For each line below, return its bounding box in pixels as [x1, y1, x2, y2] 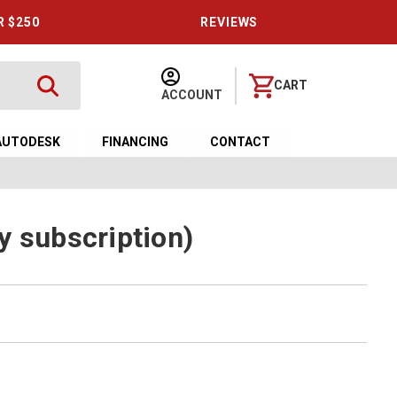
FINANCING [102, 135, 169, 149]
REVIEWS [200, 15, 259, 29]
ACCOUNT [161, 87, 223, 102]
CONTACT [210, 135, 271, 149]
